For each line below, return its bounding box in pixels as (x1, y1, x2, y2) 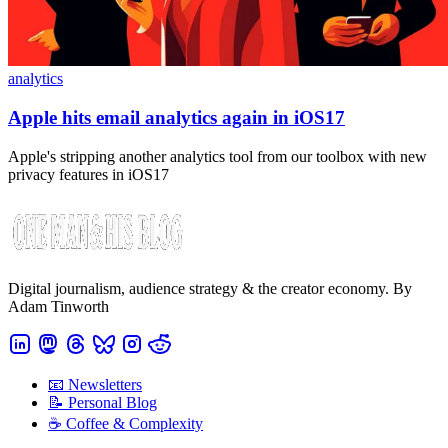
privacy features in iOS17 (8, 165, 169, 183)
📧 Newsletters (48, 375, 142, 393)
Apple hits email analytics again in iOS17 (8, 106, 345, 128)
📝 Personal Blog (48, 393, 157, 411)
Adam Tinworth (8, 297, 109, 315)
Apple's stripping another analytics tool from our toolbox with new (8, 147, 427, 165)
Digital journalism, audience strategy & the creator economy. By (8, 279, 412, 297)
